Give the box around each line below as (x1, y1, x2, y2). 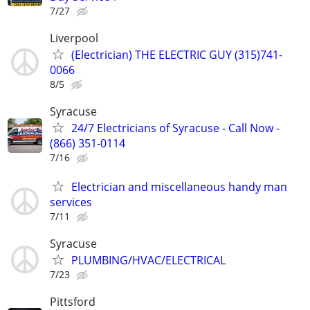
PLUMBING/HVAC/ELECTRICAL (71, 252, 226, 268)
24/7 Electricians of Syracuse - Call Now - (71, 120, 280, 136)
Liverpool (50, 30, 98, 46)
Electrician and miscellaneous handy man (71, 179, 287, 194)
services (50, 194, 92, 210)
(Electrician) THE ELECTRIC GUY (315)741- (71, 47, 282, 63)
